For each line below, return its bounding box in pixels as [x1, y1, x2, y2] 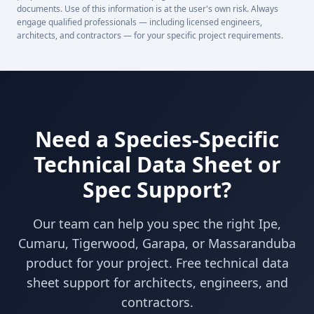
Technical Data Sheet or [33, 150, 281, 179]
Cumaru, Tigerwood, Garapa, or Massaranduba [18, 235, 296, 252]
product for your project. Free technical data [25, 254, 289, 271]
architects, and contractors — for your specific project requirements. [17, 29, 283, 41]
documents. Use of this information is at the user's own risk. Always [17, 3, 278, 15]
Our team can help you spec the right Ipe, [33, 215, 281, 232]
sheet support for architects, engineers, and [26, 274, 288, 291]
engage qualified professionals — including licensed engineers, [17, 16, 262, 28]
